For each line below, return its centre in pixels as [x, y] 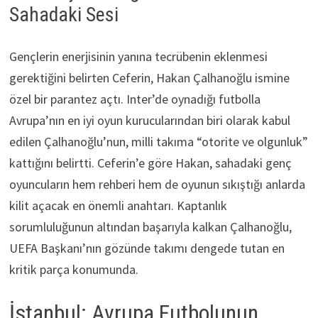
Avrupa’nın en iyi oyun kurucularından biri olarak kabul [149, 121]
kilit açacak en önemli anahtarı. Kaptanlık [118, 206]
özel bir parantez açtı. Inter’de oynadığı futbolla [135, 99]
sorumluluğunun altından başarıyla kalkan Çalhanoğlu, [150, 227]
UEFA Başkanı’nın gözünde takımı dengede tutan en [147, 248]
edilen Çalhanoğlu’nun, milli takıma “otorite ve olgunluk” [158, 142]
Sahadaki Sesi [64, 15]
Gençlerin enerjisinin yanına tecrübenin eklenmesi [138, 57]
